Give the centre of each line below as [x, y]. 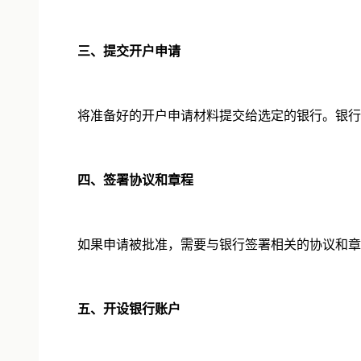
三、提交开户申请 [129, 51]
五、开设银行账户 [129, 309]
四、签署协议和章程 [135, 180]
